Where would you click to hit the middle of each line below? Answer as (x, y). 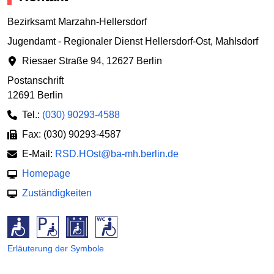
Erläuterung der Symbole (56, 249)
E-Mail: (39, 154)
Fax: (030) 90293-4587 (72, 135)
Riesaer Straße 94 (62, 61)
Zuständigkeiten (57, 193)
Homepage (46, 174)
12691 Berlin (35, 95)
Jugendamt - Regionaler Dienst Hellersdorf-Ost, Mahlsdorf (133, 42)
